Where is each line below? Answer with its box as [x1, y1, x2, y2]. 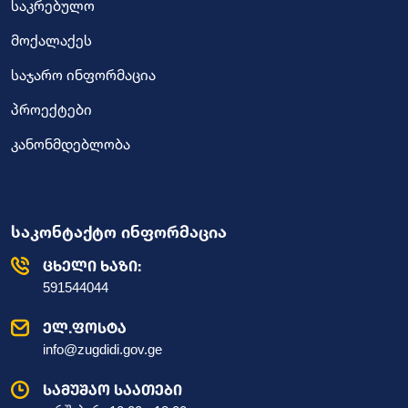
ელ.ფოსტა [43, 319, 127, 337]
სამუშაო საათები [43, 381, 182, 399]
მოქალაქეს [11, 31, 92, 50]
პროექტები [11, 100, 92, 119]
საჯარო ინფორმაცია [11, 66, 156, 85]
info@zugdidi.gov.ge [43, 342, 162, 358]
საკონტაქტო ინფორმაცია [11, 221, 227, 242]
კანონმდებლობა [11, 135, 130, 154]
